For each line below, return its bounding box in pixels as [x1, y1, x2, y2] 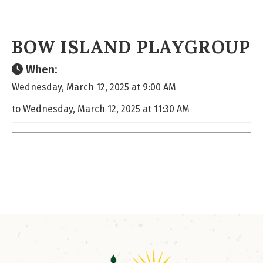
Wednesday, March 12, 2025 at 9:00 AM [12, 82, 176, 93]
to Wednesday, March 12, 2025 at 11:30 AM [12, 103, 190, 114]
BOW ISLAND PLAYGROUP [12, 36, 251, 58]
